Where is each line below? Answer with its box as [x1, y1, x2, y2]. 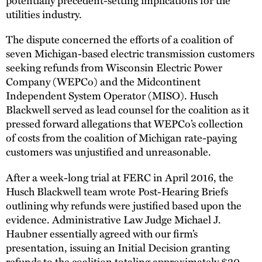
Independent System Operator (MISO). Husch [6, 87, 218, 104]
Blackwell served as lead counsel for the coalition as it [6, 101, 249, 118]
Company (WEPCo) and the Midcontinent [6, 73, 201, 89]
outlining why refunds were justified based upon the [6, 197, 242, 213]
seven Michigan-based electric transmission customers [6, 45, 254, 61]
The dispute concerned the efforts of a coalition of [6, 31, 233, 47]
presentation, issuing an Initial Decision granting [6, 239, 230, 256]
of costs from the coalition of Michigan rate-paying [6, 129, 237, 146]
